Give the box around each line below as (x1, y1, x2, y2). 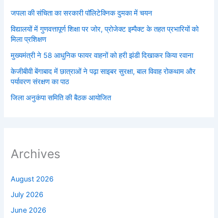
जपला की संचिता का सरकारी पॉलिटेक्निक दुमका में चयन (11, 8, 153, 18)
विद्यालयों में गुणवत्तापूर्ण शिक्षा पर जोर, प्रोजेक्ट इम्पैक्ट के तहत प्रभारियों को (11, 24, 199, 34)
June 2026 (11, 206, 47, 215)
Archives (11, 146, 61, 162)
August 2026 (11, 175, 54, 184)
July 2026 (11, 190, 44, 200)
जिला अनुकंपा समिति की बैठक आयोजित (11, 93, 111, 102)
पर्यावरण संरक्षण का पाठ (11, 77, 70, 86)
